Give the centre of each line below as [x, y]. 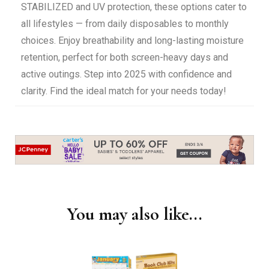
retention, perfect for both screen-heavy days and [125, 58]
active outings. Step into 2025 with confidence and [126, 74]
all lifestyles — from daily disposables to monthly [125, 24]
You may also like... [134, 214]
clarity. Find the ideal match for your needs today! [124, 91]
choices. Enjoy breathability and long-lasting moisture [132, 41]
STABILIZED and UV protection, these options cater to [134, 7]
